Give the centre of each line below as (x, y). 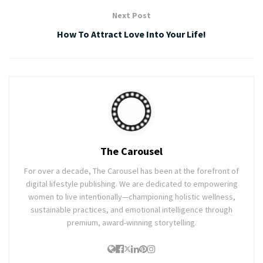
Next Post (131, 16)
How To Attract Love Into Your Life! (131, 34)
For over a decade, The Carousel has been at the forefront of (131, 171)
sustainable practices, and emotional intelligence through (131, 210)
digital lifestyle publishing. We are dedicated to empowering (131, 184)
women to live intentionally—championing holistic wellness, (131, 197)
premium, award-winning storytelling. (131, 223)
